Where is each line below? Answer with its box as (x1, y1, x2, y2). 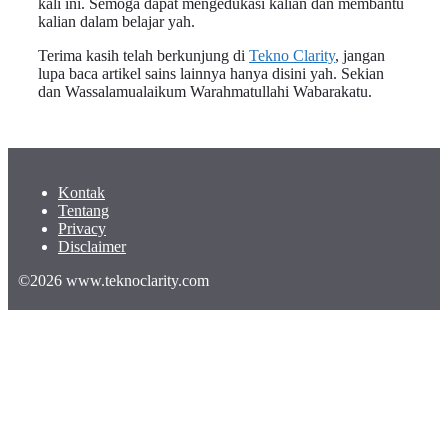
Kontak (58, 183, 105, 201)
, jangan (335, 46, 385, 64)
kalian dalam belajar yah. (38, 12, 195, 30)
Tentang (58, 201, 109, 219)
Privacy (58, 219, 106, 237)
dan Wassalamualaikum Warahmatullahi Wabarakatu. (38, 82, 372, 100)
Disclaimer (58, 237, 126, 255)
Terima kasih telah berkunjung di (38, 46, 249, 64)
